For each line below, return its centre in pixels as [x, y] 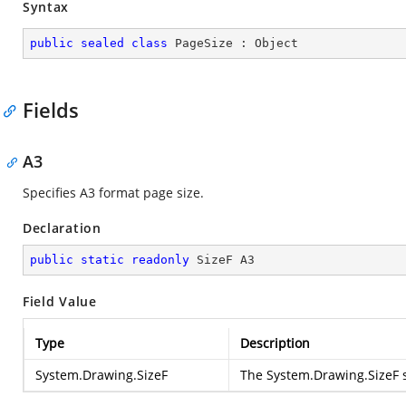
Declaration [62, 228]
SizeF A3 [222, 260]
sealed [102, 43]
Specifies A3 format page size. [113, 193]
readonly [160, 260]
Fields [51, 110]
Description [275, 343]
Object [276, 43]
